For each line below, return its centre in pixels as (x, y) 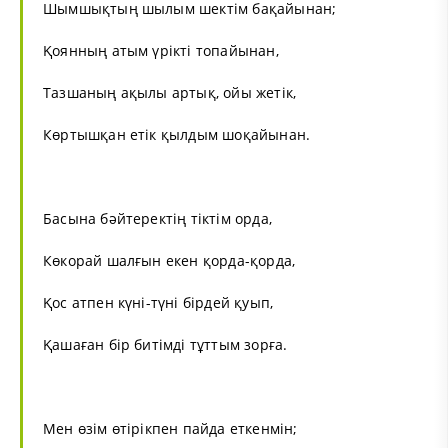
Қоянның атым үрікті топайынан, (161, 50)
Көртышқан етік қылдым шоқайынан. (177, 134)
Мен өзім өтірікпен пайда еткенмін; (170, 428)
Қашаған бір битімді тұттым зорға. (165, 344)
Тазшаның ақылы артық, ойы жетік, (170, 92)
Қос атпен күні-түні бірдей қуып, (158, 302)
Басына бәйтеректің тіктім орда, (157, 218)
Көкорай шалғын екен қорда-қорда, (169, 260)
